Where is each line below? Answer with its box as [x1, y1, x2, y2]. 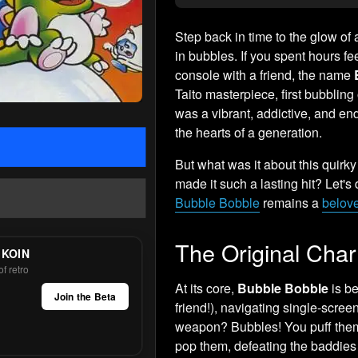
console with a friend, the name [175, 65, 355, 84]
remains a [260, 193, 323, 212]
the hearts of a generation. [175, 122, 323, 141]
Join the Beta [54, 288, 117, 304]
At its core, [175, 278, 238, 297]
